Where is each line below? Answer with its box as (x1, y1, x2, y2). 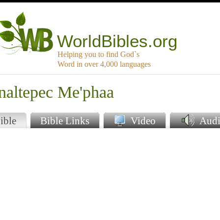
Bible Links (40, 115, 89, 127)
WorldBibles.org (57, 31, 178, 51)
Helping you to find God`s (57, 50, 139, 59)
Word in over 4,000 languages (57, 60, 151, 69)
